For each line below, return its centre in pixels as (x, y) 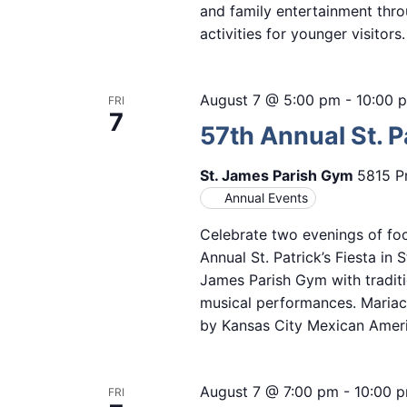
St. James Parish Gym (278, 176)
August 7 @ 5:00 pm (270, 100)
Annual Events (266, 198)
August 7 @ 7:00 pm (269, 392)
